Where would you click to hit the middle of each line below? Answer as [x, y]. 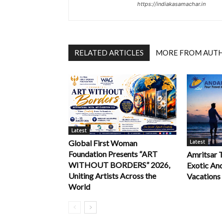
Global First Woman [103, 143]
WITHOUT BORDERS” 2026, [119, 165]
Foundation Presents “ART [113, 154]
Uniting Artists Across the [112, 176]
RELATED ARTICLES [109, 52]
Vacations [204, 176]
